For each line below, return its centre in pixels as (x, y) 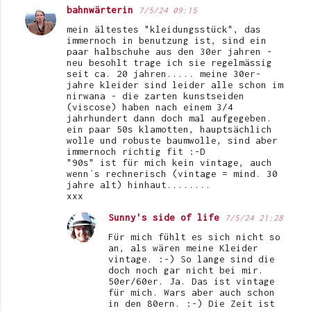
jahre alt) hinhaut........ (139, 185)
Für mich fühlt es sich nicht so (194, 237)
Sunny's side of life (164, 218)
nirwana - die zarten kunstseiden (155, 96)
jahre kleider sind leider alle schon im (175, 85)
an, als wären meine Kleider (183, 248)
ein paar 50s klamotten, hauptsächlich (169, 129)
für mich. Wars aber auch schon (192, 293)
